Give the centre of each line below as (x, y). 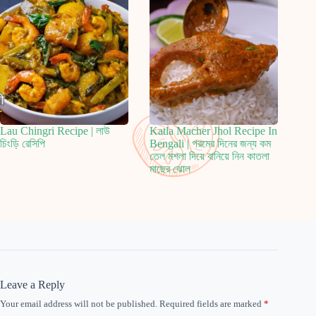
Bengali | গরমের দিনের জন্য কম (211, 144)
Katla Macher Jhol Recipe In (214, 131)
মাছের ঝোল (170, 169)
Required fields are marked (212, 303)
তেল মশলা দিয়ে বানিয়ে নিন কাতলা (210, 157)
